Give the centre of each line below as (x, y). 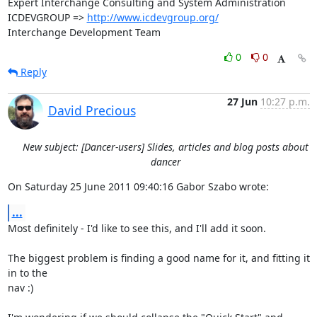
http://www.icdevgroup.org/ (152, 17)
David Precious (92, 110)
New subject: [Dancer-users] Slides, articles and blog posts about (166, 147)
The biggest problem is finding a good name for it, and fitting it (158, 258)
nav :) (20, 288)
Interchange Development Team (84, 32)
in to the (29, 273)
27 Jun (242, 102)
